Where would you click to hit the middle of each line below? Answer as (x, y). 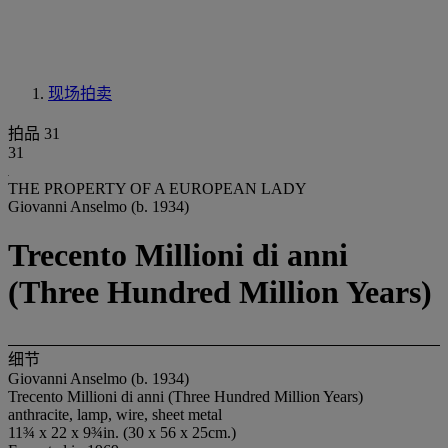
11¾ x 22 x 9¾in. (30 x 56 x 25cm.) (122, 432)
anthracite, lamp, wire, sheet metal (115, 414)
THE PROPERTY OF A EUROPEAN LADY (157, 188)
